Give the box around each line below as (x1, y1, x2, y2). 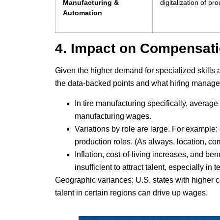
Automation (63, 9, 102, 17)
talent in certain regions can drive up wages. (55, 188, 208, 197)
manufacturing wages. (75, 111, 151, 120)
